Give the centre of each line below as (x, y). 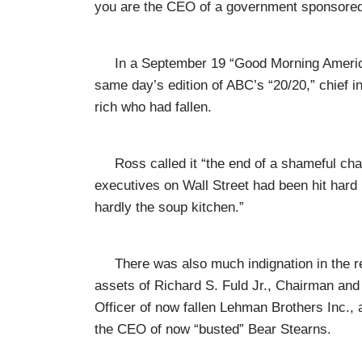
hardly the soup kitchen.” (169, 207)
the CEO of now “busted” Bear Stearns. (213, 329)
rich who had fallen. (153, 107)
